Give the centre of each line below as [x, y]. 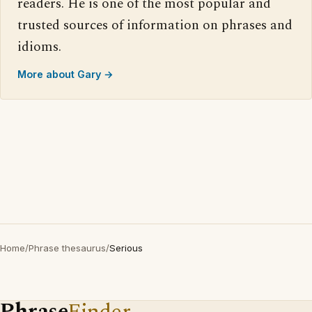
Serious [126, 248]
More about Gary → [65, 75]
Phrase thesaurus [67, 248]
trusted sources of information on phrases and [155, 26]
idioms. [39, 47]
